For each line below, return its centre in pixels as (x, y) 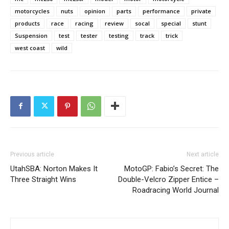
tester (89, 35)
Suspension (31, 35)
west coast (30, 48)
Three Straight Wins (43, 179)
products (27, 23)
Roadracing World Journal (176, 190)
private (201, 11)
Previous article (32, 154)
